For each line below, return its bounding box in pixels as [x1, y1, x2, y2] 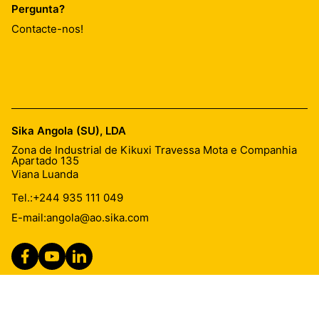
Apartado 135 [11, 154, 79, 167]
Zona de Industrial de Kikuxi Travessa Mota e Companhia [11, 143, 297, 157]
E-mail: [11, 210, 46, 224]
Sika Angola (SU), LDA [11, 124, 126, 137]
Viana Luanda [11, 167, 78, 181]
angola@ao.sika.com [46, 210, 149, 224]
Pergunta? [11, 2, 65, 16]
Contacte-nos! [11, 21, 83, 36]
